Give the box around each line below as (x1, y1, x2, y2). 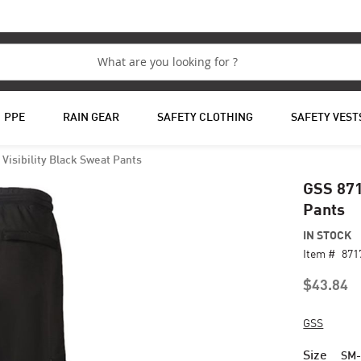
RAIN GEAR (62, 113, 119, 123)
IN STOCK (303, 228, 352, 242)
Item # (303, 247, 336, 260)
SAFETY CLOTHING (156, 113, 253, 123)
